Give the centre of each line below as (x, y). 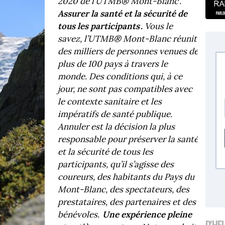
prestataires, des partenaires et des (127, 202)
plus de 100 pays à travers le (113, 64)
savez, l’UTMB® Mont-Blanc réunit (127, 39)
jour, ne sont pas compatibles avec (125, 89)
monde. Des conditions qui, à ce (120, 77)
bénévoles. (80, 215)
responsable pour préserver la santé (128, 139)
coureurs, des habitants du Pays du (126, 177)
